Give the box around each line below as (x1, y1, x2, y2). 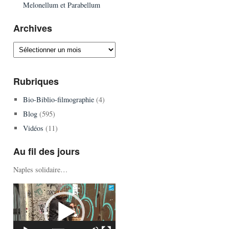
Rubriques (13, 75, 59, 88)
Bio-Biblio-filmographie (22, 95, 94, 104)
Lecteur (13, 182, 35, 192)
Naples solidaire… (13, 165, 67, 174)
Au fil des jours (13, 145, 80, 158)
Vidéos (22, 123, 43, 133)
